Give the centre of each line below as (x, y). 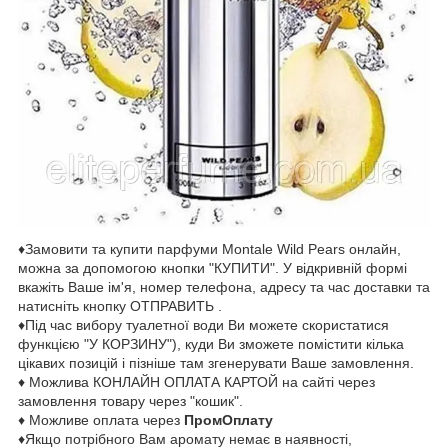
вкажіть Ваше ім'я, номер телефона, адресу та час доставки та (224, 286)
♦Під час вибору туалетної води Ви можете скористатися (203, 324)
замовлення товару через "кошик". (130, 400)
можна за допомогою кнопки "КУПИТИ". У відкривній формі (212, 267)
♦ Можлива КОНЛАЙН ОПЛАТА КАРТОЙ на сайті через (196, 381)
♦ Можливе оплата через (101, 419)
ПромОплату (228, 419)
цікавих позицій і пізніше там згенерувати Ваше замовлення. (216, 362)
